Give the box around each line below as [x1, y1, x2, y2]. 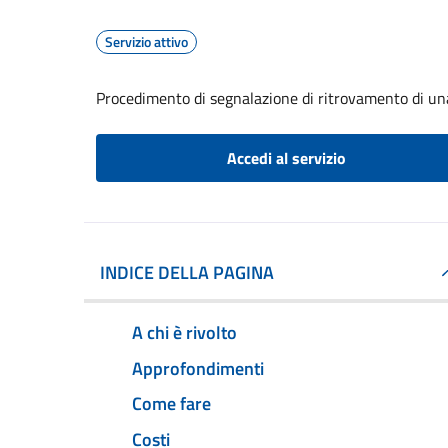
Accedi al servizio [226, 146, 346, 170]
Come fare [132, 390, 211, 418]
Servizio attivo [105, 31, 188, 52]
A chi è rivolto [132, 318, 237, 346]
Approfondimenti [132, 354, 264, 382]
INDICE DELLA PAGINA [100, 259, 274, 286]
